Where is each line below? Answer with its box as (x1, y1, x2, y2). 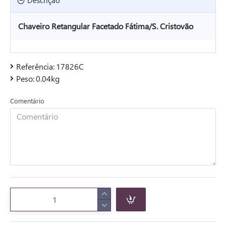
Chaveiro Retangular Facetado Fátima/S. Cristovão (18, 21, 193, 31)
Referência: (16, 61, 54, 72)
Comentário (10, 96, 44, 105)
